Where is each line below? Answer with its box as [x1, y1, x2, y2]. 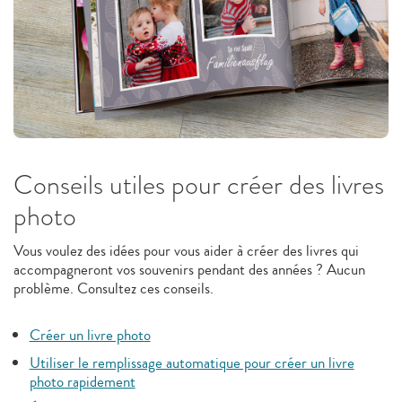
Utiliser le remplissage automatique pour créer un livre [29, 351, 354, 374]
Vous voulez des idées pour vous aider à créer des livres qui [13, 239, 359, 262]
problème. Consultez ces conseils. [13, 276, 214, 300]
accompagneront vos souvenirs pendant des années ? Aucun [13, 258, 365, 281]
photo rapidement [29, 370, 135, 393]
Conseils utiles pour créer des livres [13, 165, 384, 204]
